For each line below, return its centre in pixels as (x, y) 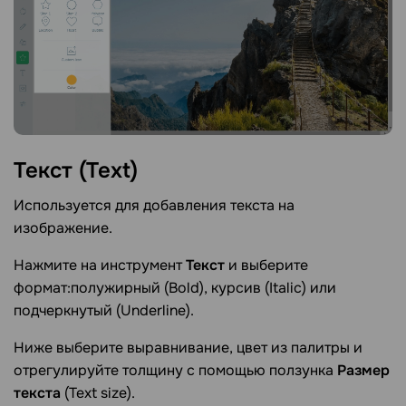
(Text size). (98, 392)
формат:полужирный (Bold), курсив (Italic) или (175, 287)
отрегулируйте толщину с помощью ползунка (175, 370)
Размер (363, 370)
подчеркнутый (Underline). (104, 310)
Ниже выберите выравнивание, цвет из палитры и (188, 347)
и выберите (266, 265)
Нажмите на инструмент (100, 265)
